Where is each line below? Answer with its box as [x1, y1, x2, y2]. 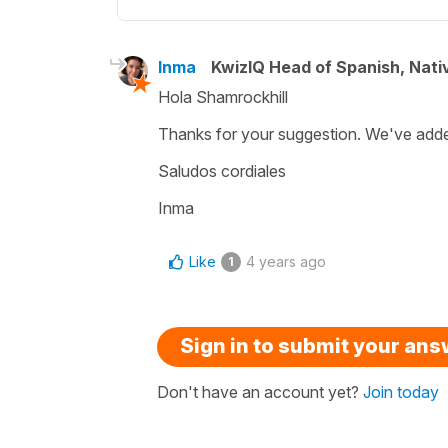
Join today [363, 381, 439, 402]
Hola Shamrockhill [158, 86, 288, 107]
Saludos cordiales [158, 160, 286, 181]
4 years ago [246, 252, 326, 270]
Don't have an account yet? [157, 381, 363, 402]
